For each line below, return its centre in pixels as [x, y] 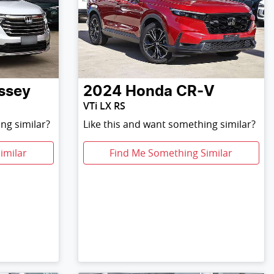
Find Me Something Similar [171, 153]
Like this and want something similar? [169, 124]
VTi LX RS [104, 106]
